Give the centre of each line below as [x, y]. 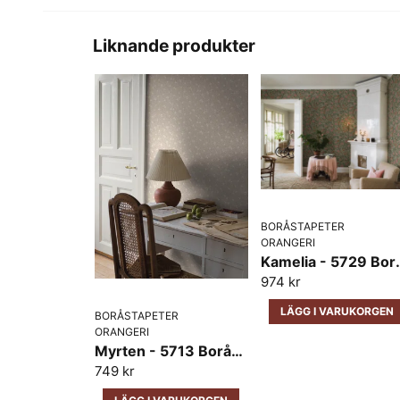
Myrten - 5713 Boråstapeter [237, 351]
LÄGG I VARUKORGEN [337, 311]
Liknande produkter [174, 45]
